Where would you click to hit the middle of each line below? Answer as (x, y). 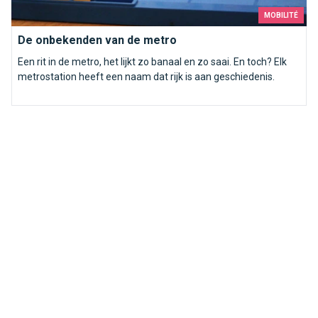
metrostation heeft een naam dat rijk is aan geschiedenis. (146, 77)
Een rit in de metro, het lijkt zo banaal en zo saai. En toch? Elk (152, 62)
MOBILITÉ (281, 16)
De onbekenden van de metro (97, 40)
